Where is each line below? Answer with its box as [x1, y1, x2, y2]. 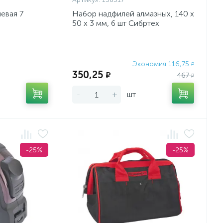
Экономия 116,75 [132, 60, 192, 69]
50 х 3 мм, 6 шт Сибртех [72, 18, 160, 28]
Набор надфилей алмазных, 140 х [72, 9, 195, 18]
